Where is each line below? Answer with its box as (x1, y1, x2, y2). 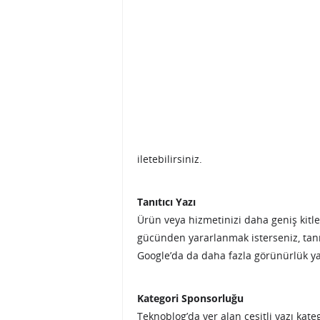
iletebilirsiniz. (137, 152, 202, 166)
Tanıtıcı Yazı (137, 195, 196, 209)
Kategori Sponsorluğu (137, 291, 244, 305)
